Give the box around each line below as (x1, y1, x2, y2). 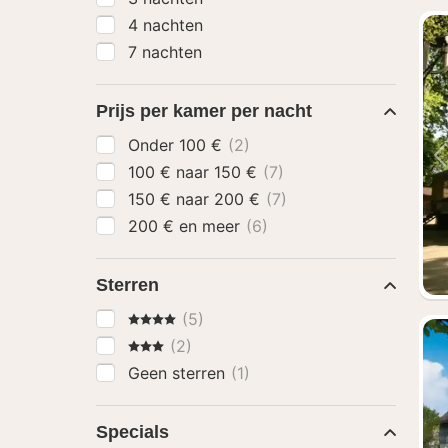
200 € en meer (179, 216, 245, 236)
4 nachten (128, 15, 203, 35)
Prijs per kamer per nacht (96, 101, 312, 121)
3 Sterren (127, 335, 197, 355)
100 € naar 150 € (214, 162, 262, 182)
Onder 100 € (179, 135, 227, 155)
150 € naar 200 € (214, 189, 265, 209)
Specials (96, 422, 169, 442)
